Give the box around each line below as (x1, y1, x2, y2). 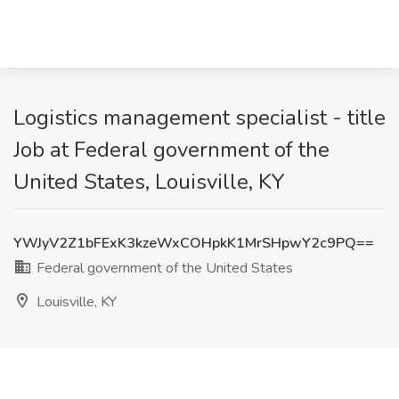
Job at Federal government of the (13, 135, 330, 164)
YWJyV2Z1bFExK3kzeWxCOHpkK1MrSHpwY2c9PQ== (13, 233, 374, 253)
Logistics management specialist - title (13, 103, 386, 132)
